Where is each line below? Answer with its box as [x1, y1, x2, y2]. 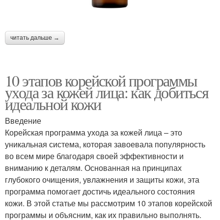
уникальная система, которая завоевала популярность [5, 138, 205, 150]
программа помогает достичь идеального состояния [5, 185, 195, 197]
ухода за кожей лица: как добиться [5, 81, 209, 103]
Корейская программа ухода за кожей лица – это [5, 126, 182, 138]
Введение [5, 114, 41, 126]
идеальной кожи [5, 93, 101, 114]
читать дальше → [10, 34, 59, 41]
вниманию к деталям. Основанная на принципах [5, 162, 182, 173]
